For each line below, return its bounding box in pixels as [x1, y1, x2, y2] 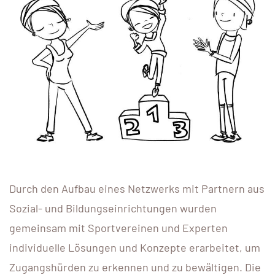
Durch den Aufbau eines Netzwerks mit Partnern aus [9, 181, 265, 195]
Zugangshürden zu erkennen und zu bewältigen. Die [9, 260, 261, 274]
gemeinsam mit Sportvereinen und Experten [9, 220, 228, 234]
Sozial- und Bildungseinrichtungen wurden [9, 201, 217, 215]
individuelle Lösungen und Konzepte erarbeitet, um [9, 240, 260, 254]
